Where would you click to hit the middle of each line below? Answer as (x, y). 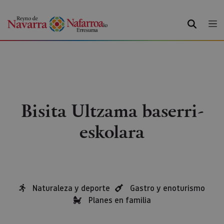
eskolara (112, 131)
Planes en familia (119, 200)
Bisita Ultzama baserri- (112, 110)
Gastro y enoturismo (167, 188)
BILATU (200, 22)
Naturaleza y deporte (71, 188)
